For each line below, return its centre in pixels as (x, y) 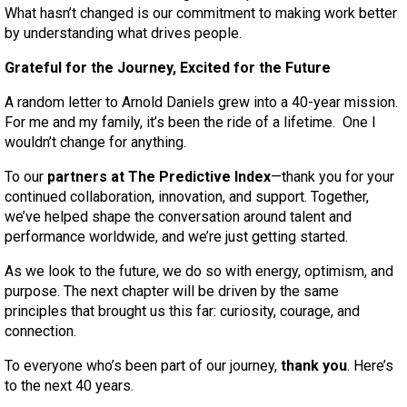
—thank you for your (333, 177)
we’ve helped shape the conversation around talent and (178, 217)
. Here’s (370, 366)
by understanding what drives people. (123, 33)
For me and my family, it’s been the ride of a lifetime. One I (190, 122)
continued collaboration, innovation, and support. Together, (187, 197)
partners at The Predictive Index (159, 177)
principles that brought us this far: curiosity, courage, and (182, 311)
